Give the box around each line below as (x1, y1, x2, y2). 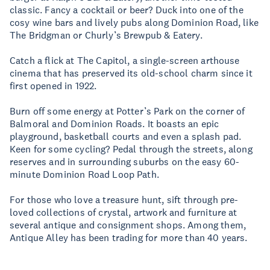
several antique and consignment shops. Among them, (10, 219, 246, 231)
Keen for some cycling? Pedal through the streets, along (10, 143, 253, 155)
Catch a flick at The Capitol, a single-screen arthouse (10, 54, 240, 66)
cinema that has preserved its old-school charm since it (10, 67, 253, 79)
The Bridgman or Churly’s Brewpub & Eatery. (10, 29, 208, 41)
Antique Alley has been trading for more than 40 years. (10, 231, 253, 243)
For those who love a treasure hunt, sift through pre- (10, 193, 239, 206)
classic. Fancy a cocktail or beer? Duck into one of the (10, 4, 243, 16)
